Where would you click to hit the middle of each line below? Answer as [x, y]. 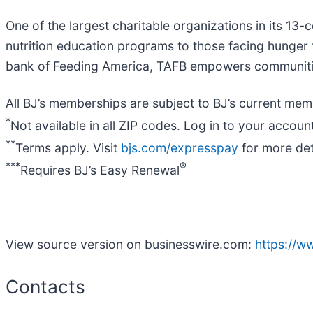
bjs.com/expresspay [180, 148]
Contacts [45, 286]
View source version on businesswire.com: [130, 244]
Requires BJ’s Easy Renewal [100, 170]
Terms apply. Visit [68, 148]
